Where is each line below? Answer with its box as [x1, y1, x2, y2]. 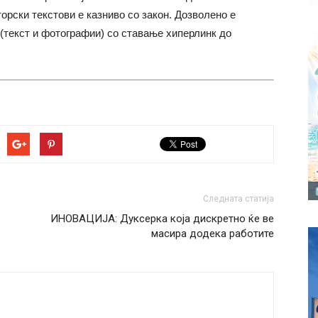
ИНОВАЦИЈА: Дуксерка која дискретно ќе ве [50, 212, 274, 225]
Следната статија [203, 193, 274, 204]
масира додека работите [151, 226, 274, 240]
